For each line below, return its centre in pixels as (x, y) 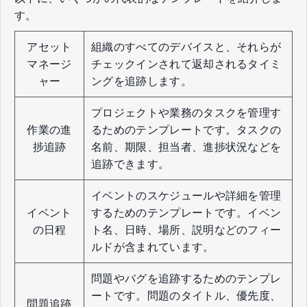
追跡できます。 (131, 164)
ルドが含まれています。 (153, 247)
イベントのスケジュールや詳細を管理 (186, 195)
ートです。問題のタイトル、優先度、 (186, 295)
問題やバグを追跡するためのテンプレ (186, 278)
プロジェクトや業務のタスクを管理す (186, 112)
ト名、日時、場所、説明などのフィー (186, 230)
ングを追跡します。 (142, 81)
